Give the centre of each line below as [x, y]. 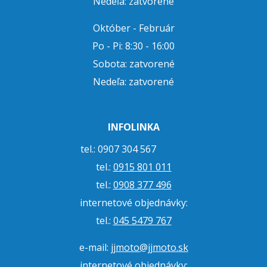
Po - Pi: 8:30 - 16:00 [133, 46]
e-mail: [95, 247]
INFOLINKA [133, 127]
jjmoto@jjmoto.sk [149, 247]
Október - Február [133, 28]
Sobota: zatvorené [133, 64]
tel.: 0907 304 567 [133, 149]
